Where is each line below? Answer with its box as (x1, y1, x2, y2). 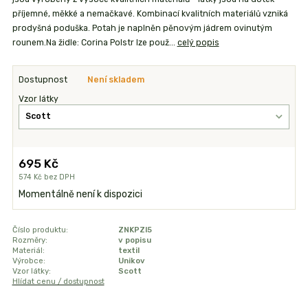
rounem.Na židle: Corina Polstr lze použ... (12, 37, 177, 47)
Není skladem (87, 74, 145, 85)
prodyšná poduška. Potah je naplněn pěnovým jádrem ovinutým (12, 23, 272, 33)
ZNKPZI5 (118, 224, 152, 234)
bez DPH (44, 173, 76, 182)
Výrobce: (12, 255, 45, 265)
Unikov (118, 255, 145, 265)
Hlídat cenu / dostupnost (12, 276, 104, 286)
